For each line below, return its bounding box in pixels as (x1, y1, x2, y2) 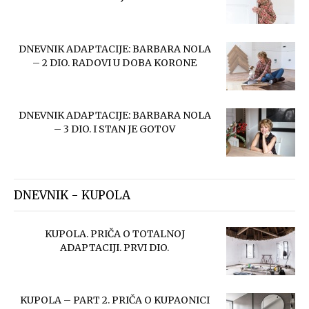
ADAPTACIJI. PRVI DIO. (60, 241, 169, 255)
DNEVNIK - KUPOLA (14, 188, 130, 203)
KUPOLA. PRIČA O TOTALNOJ (44, 228, 185, 241)
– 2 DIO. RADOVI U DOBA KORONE (32, 57, 197, 70)
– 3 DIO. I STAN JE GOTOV (54, 123, 175, 136)
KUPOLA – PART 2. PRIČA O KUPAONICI (19, 294, 210, 307)
